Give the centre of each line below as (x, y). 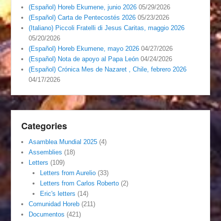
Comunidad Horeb (54, 204)
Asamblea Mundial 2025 (63, 142)
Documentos (47, 214)
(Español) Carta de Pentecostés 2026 (82, 17)
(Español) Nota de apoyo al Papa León (84, 59)
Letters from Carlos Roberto (79, 183)
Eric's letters (57, 193)
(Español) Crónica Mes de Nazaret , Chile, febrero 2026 (108, 69)
